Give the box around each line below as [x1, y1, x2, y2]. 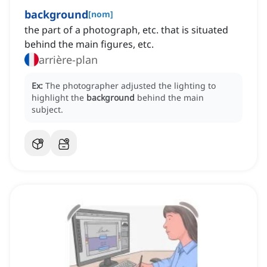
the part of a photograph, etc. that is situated [24, 23, 228, 37]
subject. [32, 104, 63, 116]
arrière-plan [39, 52, 98, 67]
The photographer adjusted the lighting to [45, 80, 216, 92]
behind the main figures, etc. [24, 38, 154, 51]
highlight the [32, 92, 86, 104]
